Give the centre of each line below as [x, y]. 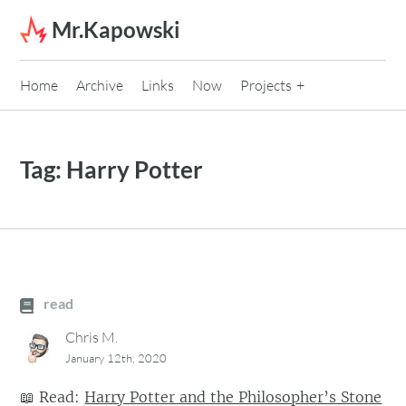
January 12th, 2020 [116, 358]
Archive [100, 85]
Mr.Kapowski [116, 29]
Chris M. [92, 338]
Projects [266, 85]
